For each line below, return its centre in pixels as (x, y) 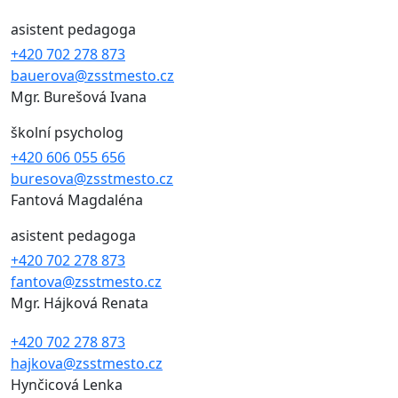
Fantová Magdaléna (77, 200)
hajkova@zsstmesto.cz (87, 364)
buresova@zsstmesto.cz (92, 179)
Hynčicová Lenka (67, 385)
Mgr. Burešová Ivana (79, 97)
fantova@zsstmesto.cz (86, 282)
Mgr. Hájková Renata (80, 303)
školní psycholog (67, 133)
